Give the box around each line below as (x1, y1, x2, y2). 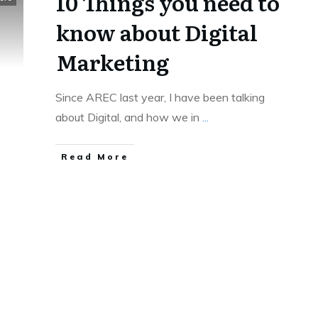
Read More (60, 151, 128, 162)
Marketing (55, 46, 169, 77)
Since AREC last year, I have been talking (55, 90, 265, 104)
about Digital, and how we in (55, 110, 202, 124)
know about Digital (55, 16, 258, 48)
